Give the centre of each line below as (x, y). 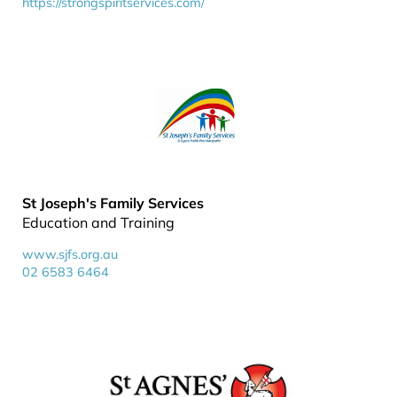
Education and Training (98, 222)
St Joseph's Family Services (113, 203)
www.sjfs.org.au (70, 254)
